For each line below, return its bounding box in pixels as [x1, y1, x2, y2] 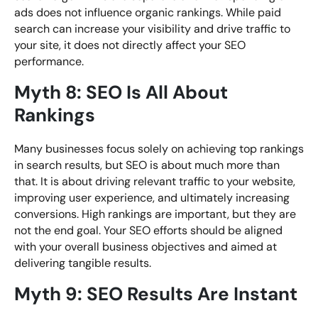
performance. [14, 55, 84, 69]
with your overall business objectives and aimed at [14, 240, 277, 254]
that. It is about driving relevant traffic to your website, [14, 175, 295, 189]
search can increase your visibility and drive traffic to [14, 22, 290, 36]
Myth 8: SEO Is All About [14, 81, 228, 104]
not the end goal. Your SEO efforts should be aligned [14, 224, 283, 238]
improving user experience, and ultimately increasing [14, 191, 290, 205]
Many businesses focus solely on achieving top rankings [14, 142, 304, 156]
